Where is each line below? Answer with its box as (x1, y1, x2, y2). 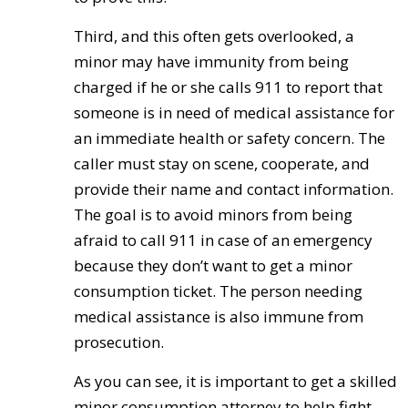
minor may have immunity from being (73, 51, 349, 72)
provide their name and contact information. (73, 178, 393, 199)
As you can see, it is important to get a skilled (73, 371, 397, 392)
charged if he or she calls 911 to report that (73, 76, 382, 97)
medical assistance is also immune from (73, 306, 363, 327)
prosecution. (73, 331, 164, 352)
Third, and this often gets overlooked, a (73, 25, 354, 46)
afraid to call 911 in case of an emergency (73, 229, 372, 250)
